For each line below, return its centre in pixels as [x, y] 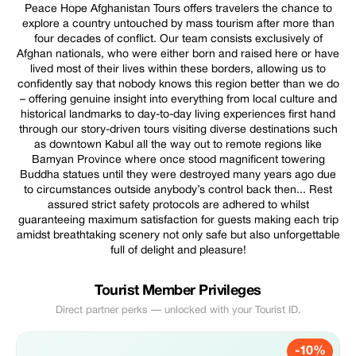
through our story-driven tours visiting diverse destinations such [178, 130]
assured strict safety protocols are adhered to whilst [178, 205]
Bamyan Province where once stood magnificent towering [178, 160]
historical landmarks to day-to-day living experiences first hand [178, 115]
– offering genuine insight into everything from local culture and [178, 100]
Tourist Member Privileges [178, 291]
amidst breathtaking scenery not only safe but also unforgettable [178, 236]
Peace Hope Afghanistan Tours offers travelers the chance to [178, 9]
